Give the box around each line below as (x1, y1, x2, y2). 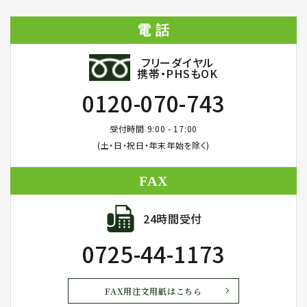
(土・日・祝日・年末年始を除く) (97, 138, 210, 151)
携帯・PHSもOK (137, 64, 218, 82)
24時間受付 (143, 210, 203, 227)
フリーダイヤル (141, 53, 214, 71)
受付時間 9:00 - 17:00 (110, 122, 197, 134)
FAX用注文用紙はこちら (105, 284, 202, 297)
